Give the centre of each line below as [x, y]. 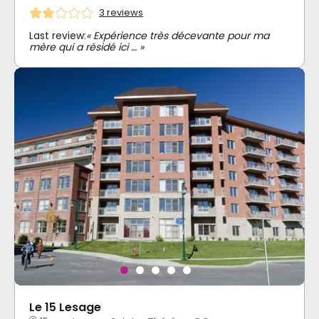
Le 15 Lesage [65, 307]
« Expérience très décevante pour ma [178, 35]
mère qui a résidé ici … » [87, 47]
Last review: [58, 35]
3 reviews [121, 13]
